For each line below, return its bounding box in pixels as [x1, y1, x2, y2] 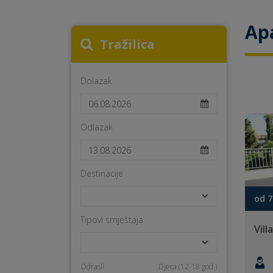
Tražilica [100, 36, 155, 52]
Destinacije [80, 168, 123, 179]
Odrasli [80, 261, 104, 272]
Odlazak [80, 121, 113, 133]
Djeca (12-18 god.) [158, 261, 217, 272]
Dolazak [80, 75, 112, 87]
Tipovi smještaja [80, 214, 143, 225]
